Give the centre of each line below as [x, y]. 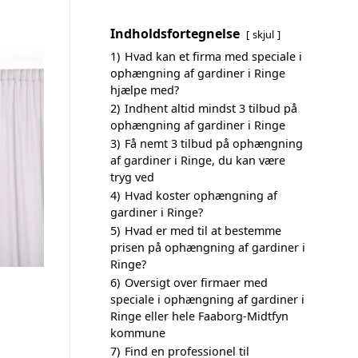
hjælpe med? [145, 90]
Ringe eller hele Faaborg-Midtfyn [199, 316]
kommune [138, 333]
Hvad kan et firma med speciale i [213, 56]
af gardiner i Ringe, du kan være [198, 160]
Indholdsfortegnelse [175, 34]
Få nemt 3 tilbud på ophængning [214, 143]
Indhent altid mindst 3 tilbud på [211, 108]
